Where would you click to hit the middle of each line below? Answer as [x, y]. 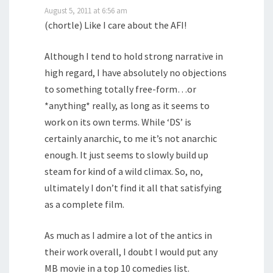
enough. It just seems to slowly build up [126, 155]
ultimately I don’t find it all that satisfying [133, 188]
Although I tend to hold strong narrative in [134, 56]
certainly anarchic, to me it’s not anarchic [131, 139]
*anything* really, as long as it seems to [127, 106]
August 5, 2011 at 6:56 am [86, 11]
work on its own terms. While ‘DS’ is [118, 122]
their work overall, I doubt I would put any [131, 252]
